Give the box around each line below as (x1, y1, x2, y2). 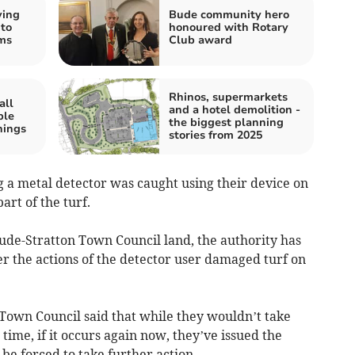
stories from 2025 (169, 128, 262, 143)
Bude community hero (169, 7, 289, 23)
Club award (169, 32, 232, 48)
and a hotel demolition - (169, 102, 300, 118)
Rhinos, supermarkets (169, 90, 288, 105)
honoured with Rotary (169, 20, 288, 36)
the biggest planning (169, 115, 284, 131)
